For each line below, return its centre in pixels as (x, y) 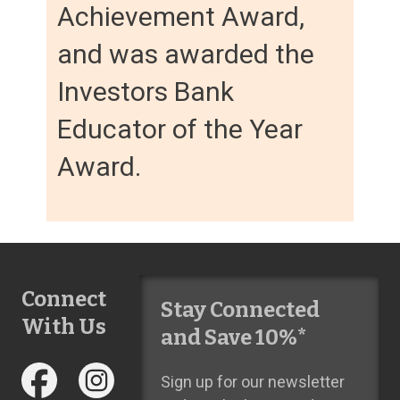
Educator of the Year (180, 129)
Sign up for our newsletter (252, 381)
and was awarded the (186, 54)
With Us (64, 326)
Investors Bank (146, 91)
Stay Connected (240, 309)
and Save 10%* (233, 337)
